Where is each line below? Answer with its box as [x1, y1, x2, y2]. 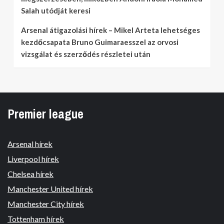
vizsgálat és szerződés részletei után [21, 49, 150, 58]
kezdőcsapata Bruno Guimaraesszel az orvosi [21, 37, 178, 46]
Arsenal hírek [7, 138, 52, 148]
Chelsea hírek [7, 168, 53, 178]
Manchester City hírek [7, 198, 84, 208]
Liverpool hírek [7, 153, 59, 163]
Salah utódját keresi [21, 5, 90, 15]
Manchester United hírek [7, 183, 93, 193]
